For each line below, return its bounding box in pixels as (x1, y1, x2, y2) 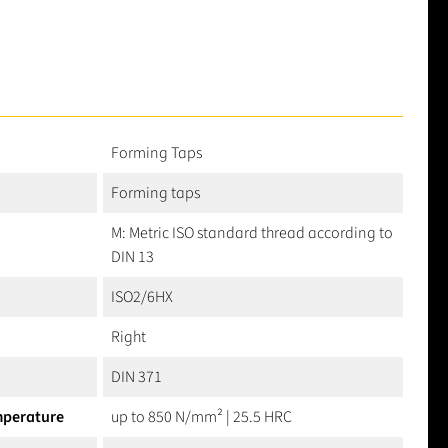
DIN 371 (111, 366, 162, 389)
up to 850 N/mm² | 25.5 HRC (111, 406, 292, 429)
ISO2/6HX (111, 286, 173, 309)
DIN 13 (111, 246, 154, 269)
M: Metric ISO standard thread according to (111, 222, 393, 245)
